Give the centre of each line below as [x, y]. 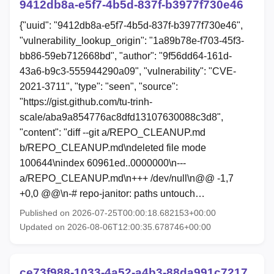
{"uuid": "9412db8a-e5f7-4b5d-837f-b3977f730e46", [131, 25]
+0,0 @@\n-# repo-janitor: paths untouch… [112, 193]
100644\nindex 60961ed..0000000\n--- [103, 163]
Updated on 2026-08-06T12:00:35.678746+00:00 [115, 227]
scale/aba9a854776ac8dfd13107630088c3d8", [121, 117]
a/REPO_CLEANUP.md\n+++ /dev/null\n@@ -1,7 [127, 178]
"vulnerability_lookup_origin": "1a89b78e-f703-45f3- [132, 40]
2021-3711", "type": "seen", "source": [99, 86]
